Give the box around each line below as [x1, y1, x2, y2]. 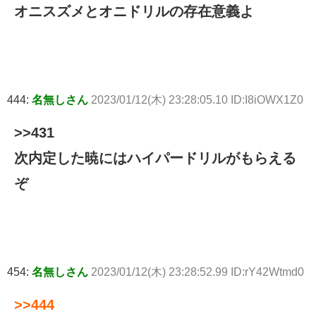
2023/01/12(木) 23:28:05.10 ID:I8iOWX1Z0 [91, 94, 303, 107]
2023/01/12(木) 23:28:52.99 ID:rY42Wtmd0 [91, 266, 304, 279]
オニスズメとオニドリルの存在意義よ [14, 4, 254, 20]
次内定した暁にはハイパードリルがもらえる [14, 150, 296, 166]
